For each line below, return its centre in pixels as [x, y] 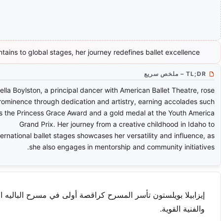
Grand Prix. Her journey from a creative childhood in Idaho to [117, 124]
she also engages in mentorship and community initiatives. [122, 147]
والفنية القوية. [182, 209]
